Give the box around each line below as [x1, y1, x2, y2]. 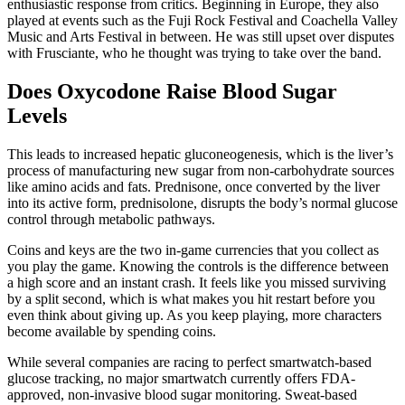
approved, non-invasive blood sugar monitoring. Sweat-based [7, 386, 357, 402]
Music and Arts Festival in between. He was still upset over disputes [7, 29, 394, 45]
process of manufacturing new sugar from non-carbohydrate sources [7, 162, 394, 178]
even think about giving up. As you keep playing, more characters [7, 306, 381, 323]
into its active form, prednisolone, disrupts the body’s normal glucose [7, 194, 398, 211]
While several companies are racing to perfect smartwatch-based [7, 353, 372, 370]
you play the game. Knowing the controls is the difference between [7, 258, 389, 274]
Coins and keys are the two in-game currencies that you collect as [7, 241, 379, 258]
